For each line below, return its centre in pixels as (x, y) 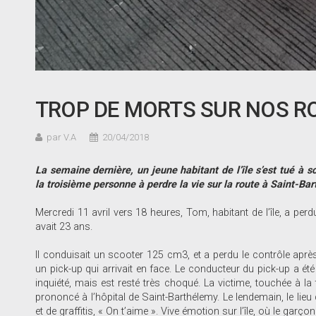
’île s (250, 170)
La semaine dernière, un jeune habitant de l (137, 170)
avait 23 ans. (64, 226)
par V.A (61, 137)
